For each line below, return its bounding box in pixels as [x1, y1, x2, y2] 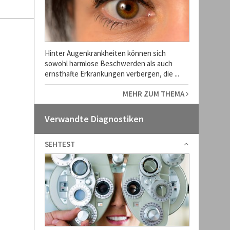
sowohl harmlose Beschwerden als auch [44, 59, 172, 68]
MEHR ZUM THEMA [122, 89, 186, 99]
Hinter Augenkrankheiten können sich [44, 48, 166, 58]
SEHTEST [44, 139, 75, 149]
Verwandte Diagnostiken [44, 113, 144, 125]
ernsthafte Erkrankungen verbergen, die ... [44, 69, 179, 79]
